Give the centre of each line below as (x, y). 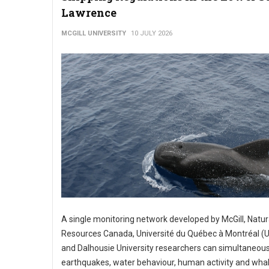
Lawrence (89, 13)
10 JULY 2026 (152, 33)
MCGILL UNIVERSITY (94, 33)
